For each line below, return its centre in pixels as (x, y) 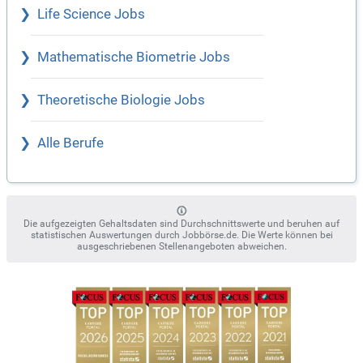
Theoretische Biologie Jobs (121, 100)
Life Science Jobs (91, 14)
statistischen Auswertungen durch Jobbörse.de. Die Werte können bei (181, 235)
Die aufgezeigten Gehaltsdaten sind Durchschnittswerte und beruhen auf (181, 224)
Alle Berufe (70, 143)
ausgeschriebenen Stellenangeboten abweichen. (181, 246)
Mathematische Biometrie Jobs (134, 57)
